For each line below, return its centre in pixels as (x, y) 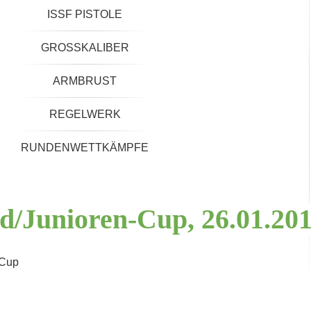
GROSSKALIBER (81, 48)
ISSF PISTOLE (85, 14)
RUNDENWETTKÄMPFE (85, 148)
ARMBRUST (85, 81)
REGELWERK (85, 114)
